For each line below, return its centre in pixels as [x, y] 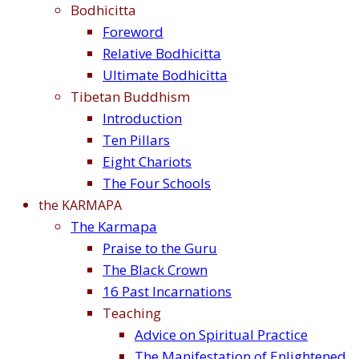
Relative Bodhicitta [162, 54]
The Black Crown [155, 270]
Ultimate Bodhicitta [165, 75]
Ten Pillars [136, 140]
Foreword [133, 32]
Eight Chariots [147, 162]
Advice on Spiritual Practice [221, 335]
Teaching [132, 313]
